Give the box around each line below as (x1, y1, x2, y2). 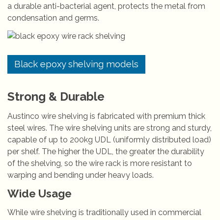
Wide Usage (7, 187, 72, 200)
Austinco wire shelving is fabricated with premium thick (7, 111, 205, 121)
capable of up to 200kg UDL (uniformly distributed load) (7, 135, 211, 144)
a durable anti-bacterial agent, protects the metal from (7, 1, 205, 11)
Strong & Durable (7, 89, 105, 104)
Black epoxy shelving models (14, 58, 138, 69)
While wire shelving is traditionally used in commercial (7, 208, 201, 217)
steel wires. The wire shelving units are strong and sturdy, (7, 123, 212, 133)
